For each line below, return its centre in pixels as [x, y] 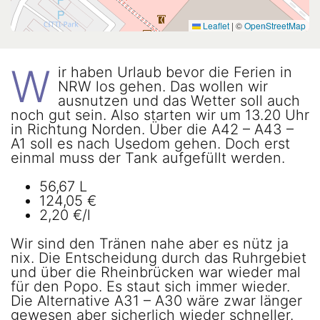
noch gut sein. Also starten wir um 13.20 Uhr [160, 115]
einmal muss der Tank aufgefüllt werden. [147, 158]
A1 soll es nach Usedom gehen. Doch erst [150, 144]
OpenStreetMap [275, 26]
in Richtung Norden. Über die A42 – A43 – [152, 130]
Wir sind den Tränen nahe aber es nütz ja [149, 244]
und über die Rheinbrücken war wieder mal [155, 272]
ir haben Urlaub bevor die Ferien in [175, 72]
